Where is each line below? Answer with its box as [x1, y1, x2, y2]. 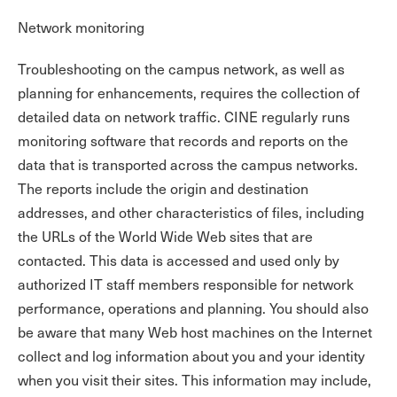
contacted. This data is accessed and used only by [18, 251, 339, 269]
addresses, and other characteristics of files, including [18, 203, 364, 222]
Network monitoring [18, 18, 144, 36]
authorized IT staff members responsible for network [18, 275, 354, 293]
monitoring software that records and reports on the [18, 131, 348, 150]
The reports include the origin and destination [18, 179, 308, 198]
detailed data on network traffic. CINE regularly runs [18, 107, 350, 126]
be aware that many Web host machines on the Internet [18, 323, 372, 341]
